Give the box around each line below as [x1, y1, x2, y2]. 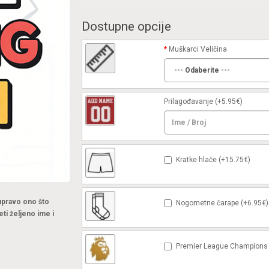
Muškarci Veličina [168, 45, 227, 53]
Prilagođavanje [163, 97, 213, 106]
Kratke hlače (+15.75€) [175, 156, 250, 164]
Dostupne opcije [81, 19, 171, 34]
